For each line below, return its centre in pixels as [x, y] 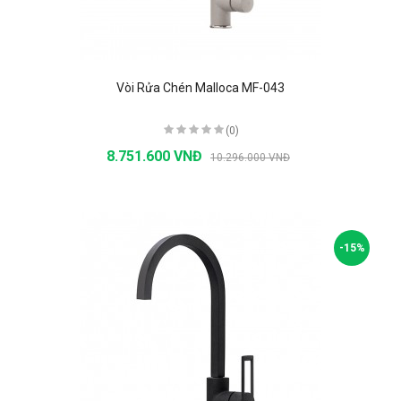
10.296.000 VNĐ [250, 157]
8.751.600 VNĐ [156, 156]
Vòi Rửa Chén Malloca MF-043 [200, 87]
